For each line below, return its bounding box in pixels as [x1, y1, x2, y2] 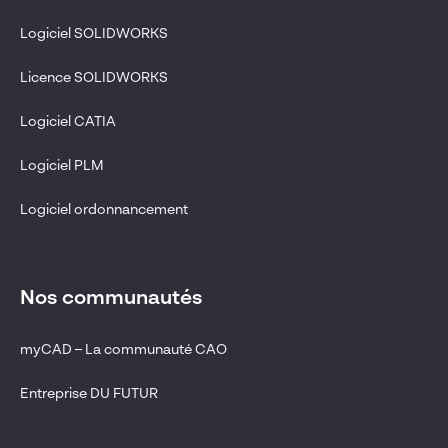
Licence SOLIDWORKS [20, 70, 168, 85]
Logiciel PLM [20, 158, 104, 173]
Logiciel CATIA [20, 114, 116, 129]
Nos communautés [20, 288, 202, 309]
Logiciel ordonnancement [20, 202, 188, 217]
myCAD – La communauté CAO [20, 342, 227, 357]
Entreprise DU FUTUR [20, 386, 158, 401]
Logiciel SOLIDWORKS [20, 26, 168, 41]
